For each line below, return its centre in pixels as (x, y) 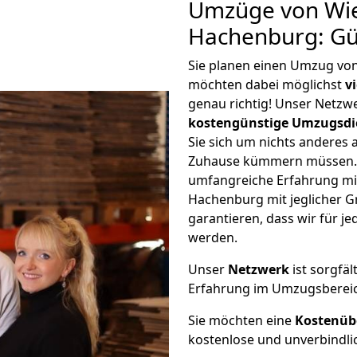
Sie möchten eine (241, 320)
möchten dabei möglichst (267, 84)
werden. (213, 237)
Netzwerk (259, 269)
